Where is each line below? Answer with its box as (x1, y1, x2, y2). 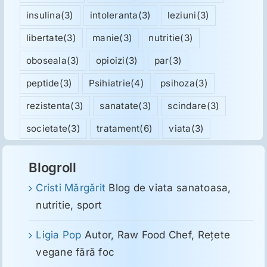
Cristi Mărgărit (36, 182, 106, 194)
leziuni (167, 10, 197, 21)
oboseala (26, 55, 67, 67)
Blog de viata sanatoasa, (105, 182, 231, 194)
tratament (97, 123, 140, 135)
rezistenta (26, 100, 71, 112)
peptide (26, 77, 60, 89)
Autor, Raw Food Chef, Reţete (81, 229, 231, 241)
